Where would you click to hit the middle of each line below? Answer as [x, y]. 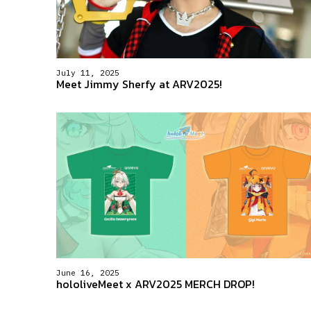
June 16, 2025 [87, 272]
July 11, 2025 [87, 73]
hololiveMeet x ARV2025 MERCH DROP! [155, 284]
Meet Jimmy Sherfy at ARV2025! [139, 84]
